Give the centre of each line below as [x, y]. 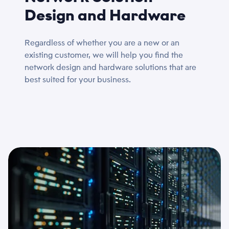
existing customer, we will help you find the [104, 55]
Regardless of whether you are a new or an [102, 43]
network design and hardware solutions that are [110, 67]
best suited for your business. [78, 79]
